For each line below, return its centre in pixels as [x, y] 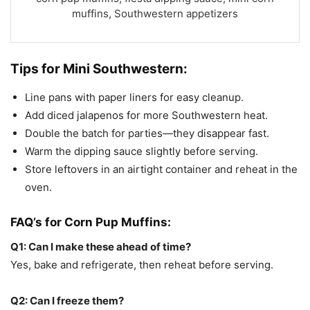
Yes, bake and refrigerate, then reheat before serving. [142, 265]
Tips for [37, 69]
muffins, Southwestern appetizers [155, 14]
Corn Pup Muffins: [118, 222]
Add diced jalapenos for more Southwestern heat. [146, 116]
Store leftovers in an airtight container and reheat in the [161, 170]
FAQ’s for [37, 222]
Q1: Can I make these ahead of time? [101, 247]
